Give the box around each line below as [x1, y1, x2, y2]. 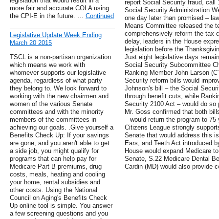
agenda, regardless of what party [10, 77, 102, 85]
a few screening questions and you [10, 210, 108, 218]
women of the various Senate [10, 100, 92, 108]
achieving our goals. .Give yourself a [10, 124, 113, 131]
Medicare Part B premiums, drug [10, 163, 102, 171]
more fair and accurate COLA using [10, 4, 109, 12]
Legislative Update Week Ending [10, 31, 102, 39]
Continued [86, 12, 114, 20]
